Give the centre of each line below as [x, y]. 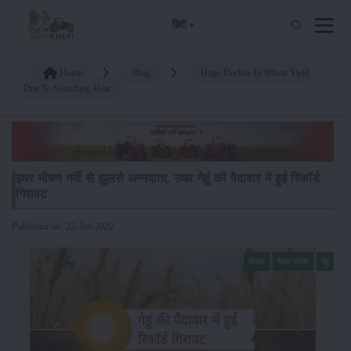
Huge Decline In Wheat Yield [255, 72]
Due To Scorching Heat [67, 88]
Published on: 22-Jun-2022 [63, 226]
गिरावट [31, 194]
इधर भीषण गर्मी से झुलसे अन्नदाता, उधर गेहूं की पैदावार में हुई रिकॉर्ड [168, 178]
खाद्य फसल [293, 261]
